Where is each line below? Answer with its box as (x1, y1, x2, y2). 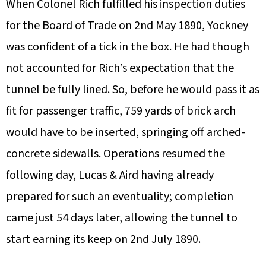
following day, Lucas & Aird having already (6, 167, 214, 184)
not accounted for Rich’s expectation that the (6, 60, 234, 77)
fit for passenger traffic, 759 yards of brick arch (6, 103, 236, 120)
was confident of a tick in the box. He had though (6, 39, 249, 56)
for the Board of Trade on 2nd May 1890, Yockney (6, 17, 248, 34)
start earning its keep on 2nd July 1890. (6, 231, 201, 248)
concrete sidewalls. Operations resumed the (6, 145, 225, 163)
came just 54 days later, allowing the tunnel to (6, 210, 237, 227)
